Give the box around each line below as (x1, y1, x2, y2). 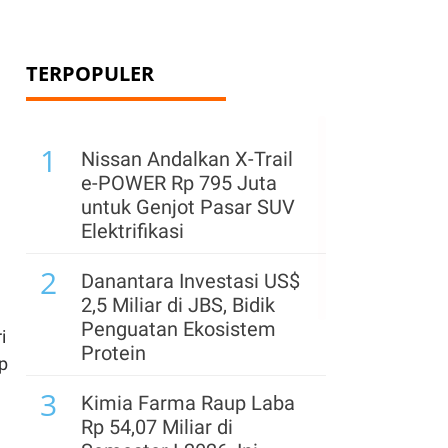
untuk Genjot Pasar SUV (81, 195, 295, 219)
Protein (81, 341, 146, 365)
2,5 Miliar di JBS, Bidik (81, 293, 275, 317)
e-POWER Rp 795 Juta (81, 171, 277, 195)
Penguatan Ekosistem (81, 317, 276, 341)
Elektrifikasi (81, 219, 184, 243)
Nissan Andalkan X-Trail (81, 147, 293, 171)
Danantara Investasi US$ (81, 269, 300, 293)
